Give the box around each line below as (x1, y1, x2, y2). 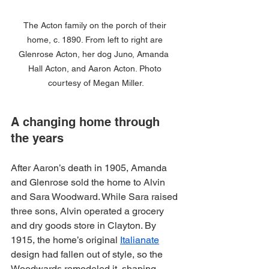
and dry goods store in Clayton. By (11, 219, 159, 231)
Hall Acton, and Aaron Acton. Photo (28, 63, 164, 73)
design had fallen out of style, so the (11, 248, 165, 260)
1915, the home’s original (11, 234, 120, 246)
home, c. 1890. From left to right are (27, 34, 165, 44)
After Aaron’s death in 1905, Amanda (11, 162, 169, 174)
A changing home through (11, 114, 163, 129)
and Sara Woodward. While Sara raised (11, 190, 180, 202)
